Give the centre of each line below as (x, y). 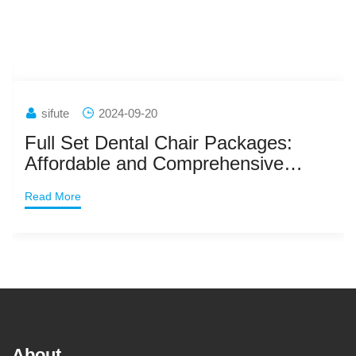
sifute (55, 113)
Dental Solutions (93, 184)
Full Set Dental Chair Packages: (159, 142)
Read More (53, 196)
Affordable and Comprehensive (154, 163)
